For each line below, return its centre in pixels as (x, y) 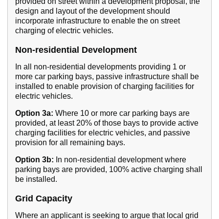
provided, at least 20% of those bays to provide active (107, 123)
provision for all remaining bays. (70, 143)
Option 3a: (34, 113)
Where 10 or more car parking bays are (121, 113)
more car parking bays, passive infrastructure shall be (107, 77)
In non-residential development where (120, 160)
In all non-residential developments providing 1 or (100, 67)
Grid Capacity (44, 199)
